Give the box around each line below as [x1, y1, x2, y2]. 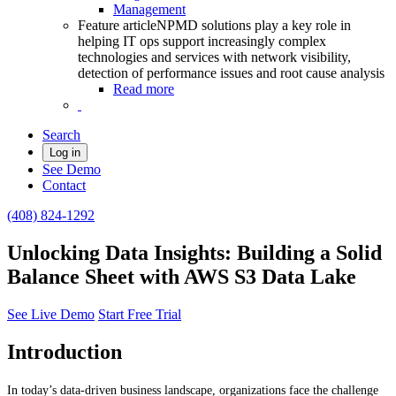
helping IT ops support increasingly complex [78, 34, 326, 49]
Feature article [78, 18, 156, 33]
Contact [42, 178, 86, 193]
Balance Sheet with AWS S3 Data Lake [7, 264, 356, 288]
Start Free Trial [98, 306, 181, 322]
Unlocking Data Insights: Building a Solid [7, 240, 382, 264]
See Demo [42, 162, 101, 177]
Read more [113, 81, 174, 96]
